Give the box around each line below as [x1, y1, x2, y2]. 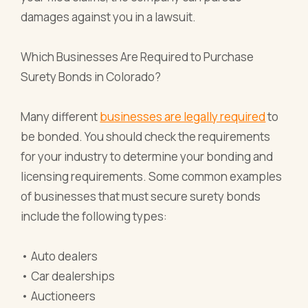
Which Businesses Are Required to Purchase [21, 48, 254, 65]
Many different [21, 108, 100, 124]
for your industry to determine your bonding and [21, 148, 274, 164]
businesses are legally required [100, 108, 266, 124]
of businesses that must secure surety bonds [21, 188, 261, 204]
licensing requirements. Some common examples [21, 168, 283, 184]
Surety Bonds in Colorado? [21, 68, 162, 85]
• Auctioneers [21, 287, 96, 304]
